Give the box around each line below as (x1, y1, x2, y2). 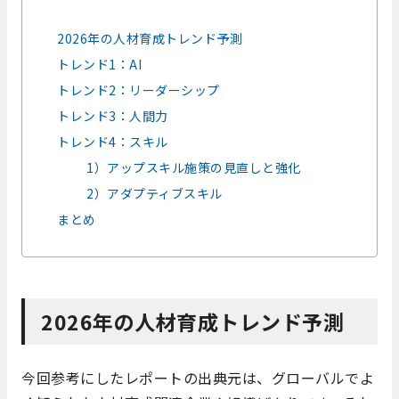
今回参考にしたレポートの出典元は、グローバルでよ (21, 366, 374, 388)
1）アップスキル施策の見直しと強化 (86, 159, 301, 177)
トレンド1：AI (57, 55, 142, 74)
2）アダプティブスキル (86, 184, 223, 203)
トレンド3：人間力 (57, 107, 168, 126)
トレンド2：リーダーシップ (57, 81, 220, 100)
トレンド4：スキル (57, 133, 168, 151)
